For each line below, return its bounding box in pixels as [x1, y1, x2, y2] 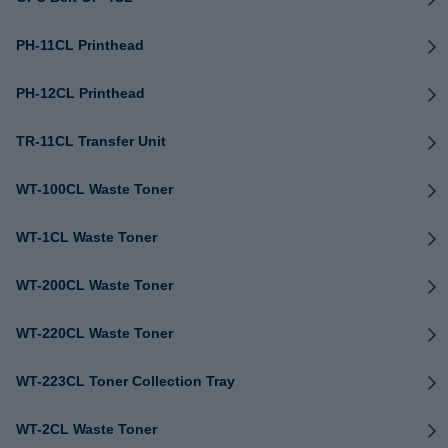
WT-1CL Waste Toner [16, 229, 157, 245]
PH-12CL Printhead [16, 85, 145, 101]
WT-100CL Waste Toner [16, 181, 173, 197]
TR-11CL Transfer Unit [16, 133, 166, 149]
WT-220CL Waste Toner [16, 325, 173, 341]
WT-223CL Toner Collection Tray [16, 373, 235, 389]
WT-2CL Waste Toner [16, 421, 157, 437]
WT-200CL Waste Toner [16, 277, 173, 293]
